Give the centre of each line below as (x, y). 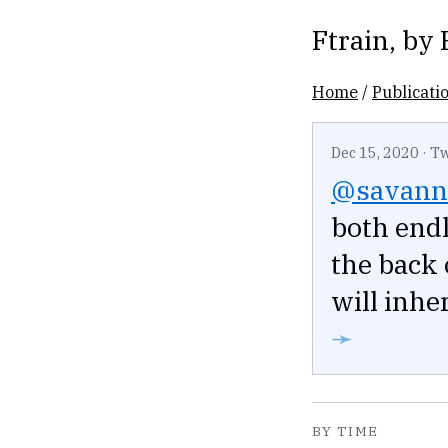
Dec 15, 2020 (375, 152)
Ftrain (350, 39)
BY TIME (345, 431)
